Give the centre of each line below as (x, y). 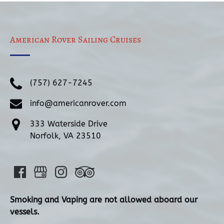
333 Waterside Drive (69, 123)
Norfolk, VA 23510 (65, 135)
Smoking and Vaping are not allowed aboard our (104, 199)
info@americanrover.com (78, 103)
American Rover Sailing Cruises (75, 39)
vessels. (25, 211)
